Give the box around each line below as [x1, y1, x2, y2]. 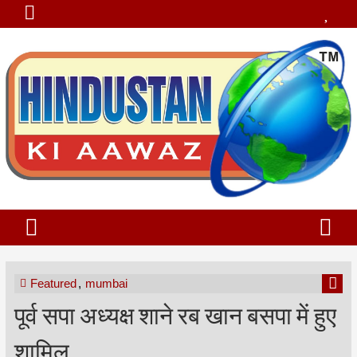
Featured [29, 277, 76, 291]
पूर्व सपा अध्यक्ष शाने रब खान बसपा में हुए [14, 296, 336, 332]
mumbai [84, 277, 127, 291]
